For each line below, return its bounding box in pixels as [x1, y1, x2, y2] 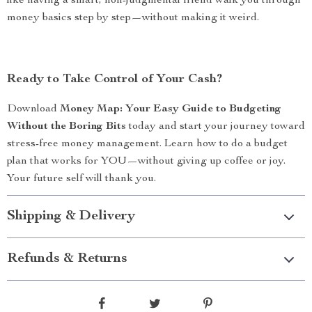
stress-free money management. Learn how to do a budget [7, 139, 288, 150]
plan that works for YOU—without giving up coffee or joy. [7, 156, 286, 167]
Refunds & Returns [7, 252, 127, 266]
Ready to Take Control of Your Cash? [7, 73, 222, 86]
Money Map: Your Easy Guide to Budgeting [60, 104, 281, 115]
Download [7, 104, 60, 115]
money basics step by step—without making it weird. [7, 13, 259, 24]
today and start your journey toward [126, 121, 305, 132]
